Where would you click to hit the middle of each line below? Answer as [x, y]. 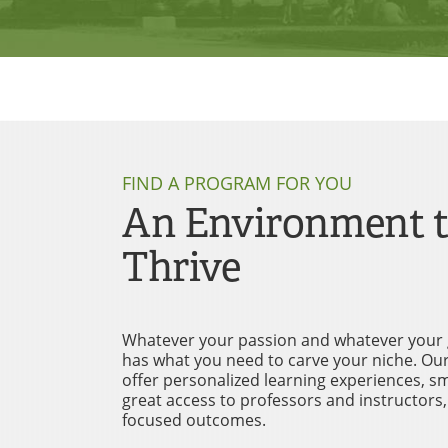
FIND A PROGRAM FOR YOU [237, 183]
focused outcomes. [194, 420]
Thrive [181, 268]
